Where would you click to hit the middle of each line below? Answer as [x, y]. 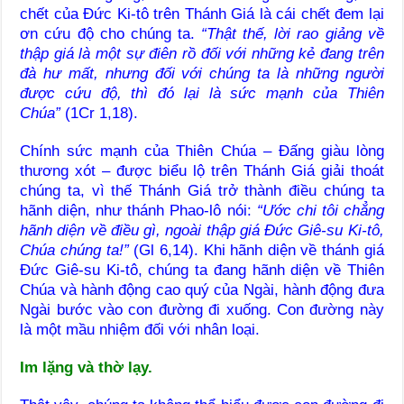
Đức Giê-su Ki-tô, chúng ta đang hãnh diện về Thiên [202, 270]
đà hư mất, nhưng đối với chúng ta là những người [202, 73]
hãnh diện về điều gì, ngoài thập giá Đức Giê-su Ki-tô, [202, 230]
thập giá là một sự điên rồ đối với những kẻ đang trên [202, 53]
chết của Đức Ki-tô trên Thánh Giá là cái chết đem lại [202, 14]
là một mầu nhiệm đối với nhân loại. [140, 329]
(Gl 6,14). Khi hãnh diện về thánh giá [256, 250]
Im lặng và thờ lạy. [87, 367]
